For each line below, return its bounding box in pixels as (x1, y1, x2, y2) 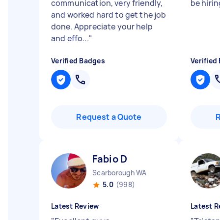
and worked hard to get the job (51, 9, 166, 20)
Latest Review (51, 201, 99, 211)
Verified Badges (51, 56, 105, 65)
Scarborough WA (92, 168, 147, 177)
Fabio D (92, 152, 128, 165)
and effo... (51, 33, 89, 44)
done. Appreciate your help (51, 21, 153, 32)
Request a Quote (76, 111, 142, 122)
